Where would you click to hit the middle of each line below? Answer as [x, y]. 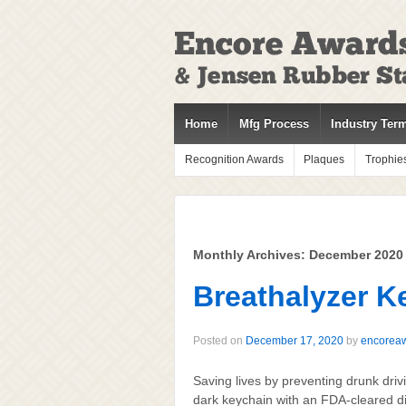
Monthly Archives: [251, 254]
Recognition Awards [234, 159]
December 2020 [356, 254]
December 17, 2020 [295, 341]
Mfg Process [275, 124]
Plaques [324, 159]
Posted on [219, 341]
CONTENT [198, 91]
